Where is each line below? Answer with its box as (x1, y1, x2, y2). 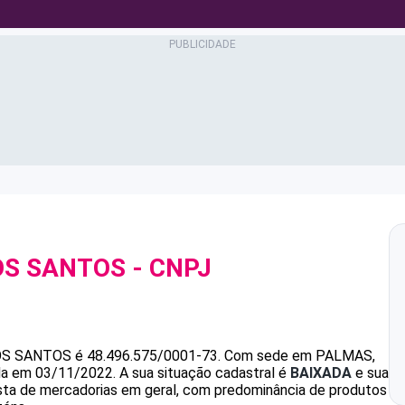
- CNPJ (126, 253, 212, 283)
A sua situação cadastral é (116, 364, 290, 381)
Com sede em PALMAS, (224, 347, 375, 364)
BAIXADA (290, 364, 352, 381)
